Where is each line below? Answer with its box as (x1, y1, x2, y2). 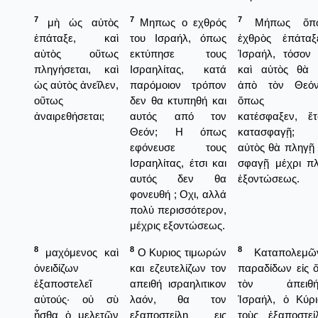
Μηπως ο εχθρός (134, 16, 226, 28)
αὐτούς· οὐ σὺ (34, 292, 119, 305)
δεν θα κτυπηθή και (130, 94, 226, 106)
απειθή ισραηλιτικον (130, 277, 226, 290)
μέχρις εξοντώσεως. (130, 219, 225, 231)
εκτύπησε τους (130, 47, 226, 60)
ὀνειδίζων (34, 261, 79, 274)
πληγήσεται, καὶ (34, 62, 119, 75)
